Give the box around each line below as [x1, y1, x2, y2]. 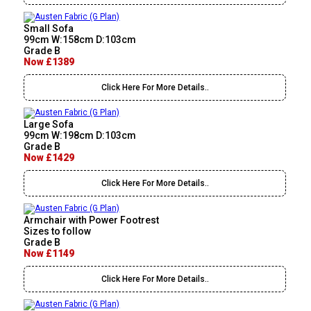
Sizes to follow [24, 226, 92, 237]
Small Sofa [24, 23, 74, 35]
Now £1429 [24, 152, 75, 164]
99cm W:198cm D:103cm [24, 130, 137, 142]
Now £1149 [24, 248, 75, 260]
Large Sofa [24, 119, 74, 131]
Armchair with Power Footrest [24, 215, 160, 226]
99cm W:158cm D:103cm [24, 34, 137, 46]
